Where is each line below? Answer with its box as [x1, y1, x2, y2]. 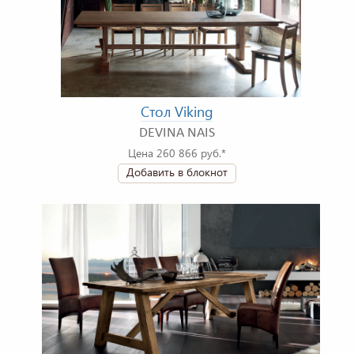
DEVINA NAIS [139, 126, 215, 141]
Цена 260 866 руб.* [128, 145, 226, 161]
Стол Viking [141, 102, 213, 122]
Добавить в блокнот [126, 164, 228, 180]
